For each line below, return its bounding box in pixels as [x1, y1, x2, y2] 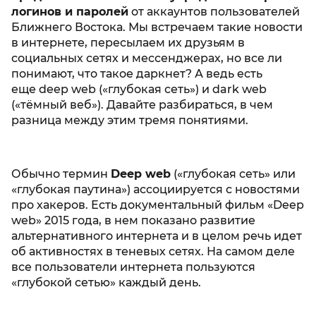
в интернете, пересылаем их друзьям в [11, 36, 245, 49]
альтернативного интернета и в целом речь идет [11, 229, 302, 243]
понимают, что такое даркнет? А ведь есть [11, 67, 262, 80]
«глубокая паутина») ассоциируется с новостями [11, 183, 300, 196]
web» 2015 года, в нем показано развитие [11, 214, 255, 227]
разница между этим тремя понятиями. [11, 114, 251, 127]
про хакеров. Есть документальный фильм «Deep [11, 198, 304, 212]
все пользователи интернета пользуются [11, 260, 255, 274]
